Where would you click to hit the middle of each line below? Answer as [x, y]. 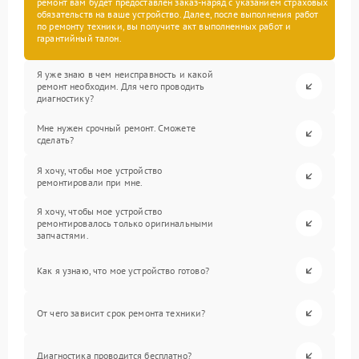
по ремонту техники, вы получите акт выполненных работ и [164, 26]
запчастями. [63, 235]
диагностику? [65, 98]
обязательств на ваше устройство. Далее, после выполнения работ [178, 14]
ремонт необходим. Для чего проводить [121, 86]
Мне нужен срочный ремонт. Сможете [116, 127]
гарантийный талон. [79, 38]
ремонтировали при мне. [90, 182]
